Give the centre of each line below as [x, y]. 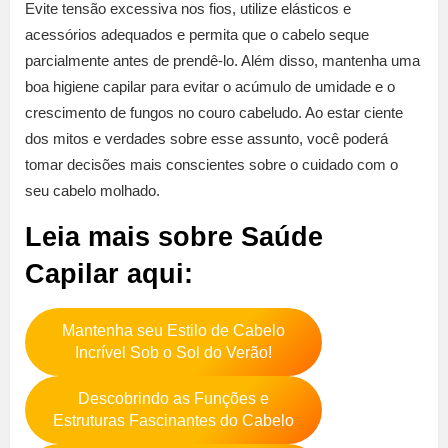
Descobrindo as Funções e [173, 399]
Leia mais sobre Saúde [174, 237]
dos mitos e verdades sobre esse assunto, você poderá [206, 139]
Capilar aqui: [109, 274]
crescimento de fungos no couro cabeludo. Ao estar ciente [214, 113]
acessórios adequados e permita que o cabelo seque [197, 35]
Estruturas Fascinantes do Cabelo [173, 421]
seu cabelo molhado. [92, 191]
